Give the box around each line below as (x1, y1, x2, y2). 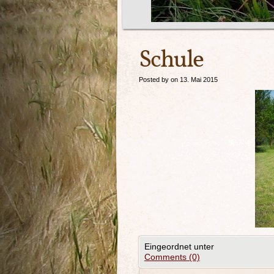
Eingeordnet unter (144, 242, 214, 251)
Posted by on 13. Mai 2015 (139, 76, 218, 83)
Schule (139, 43, 203, 78)
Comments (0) (144, 252, 200, 262)
